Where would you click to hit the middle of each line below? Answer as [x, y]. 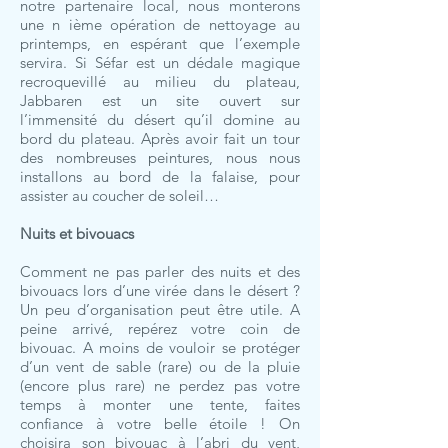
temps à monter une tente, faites [160, 404]
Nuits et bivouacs [77, 233]
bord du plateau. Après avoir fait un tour [160, 138]
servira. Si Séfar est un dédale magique [160, 62]
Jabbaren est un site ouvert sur [160, 100]
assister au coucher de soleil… [119, 195]
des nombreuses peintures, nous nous [160, 157]
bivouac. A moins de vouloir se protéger [160, 347]
